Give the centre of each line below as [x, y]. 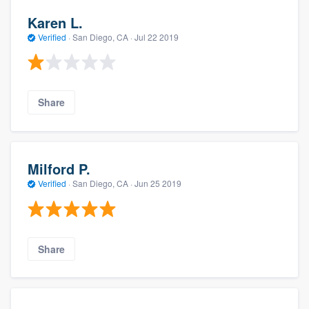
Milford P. [59, 169]
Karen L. [55, 22]
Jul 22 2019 [157, 37]
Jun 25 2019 [158, 183]
